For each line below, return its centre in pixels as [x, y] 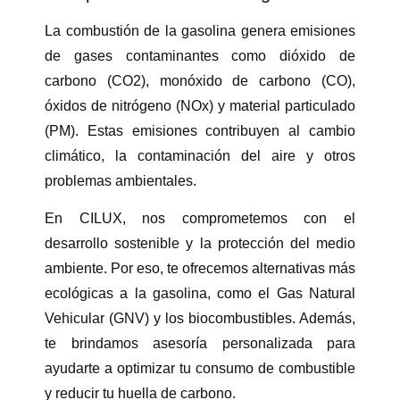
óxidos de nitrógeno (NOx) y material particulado [200, 105]
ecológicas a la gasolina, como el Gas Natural [200, 294]
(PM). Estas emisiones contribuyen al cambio [200, 130]
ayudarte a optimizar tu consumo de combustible [200, 369]
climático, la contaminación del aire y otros [200, 155]
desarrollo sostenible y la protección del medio [200, 244]
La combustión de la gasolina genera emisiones [200, 30]
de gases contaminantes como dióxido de [200, 55]
